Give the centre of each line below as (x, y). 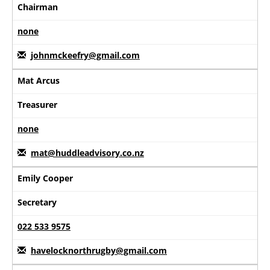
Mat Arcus (39, 80)
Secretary (37, 202)
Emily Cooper (45, 178)
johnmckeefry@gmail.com (85, 55)
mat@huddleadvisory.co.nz (87, 152)
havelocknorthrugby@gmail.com (99, 250)
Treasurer (37, 104)
